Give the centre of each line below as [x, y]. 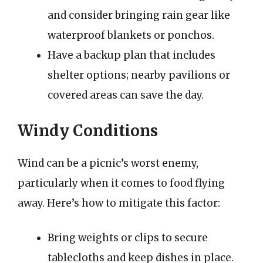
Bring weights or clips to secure [128, 238]
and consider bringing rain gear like [139, 15]
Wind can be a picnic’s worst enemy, [108, 163]
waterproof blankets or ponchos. [131, 35]
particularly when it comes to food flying [121, 183]
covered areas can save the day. [126, 95]
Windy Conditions [88, 130]
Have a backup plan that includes [131, 55]
